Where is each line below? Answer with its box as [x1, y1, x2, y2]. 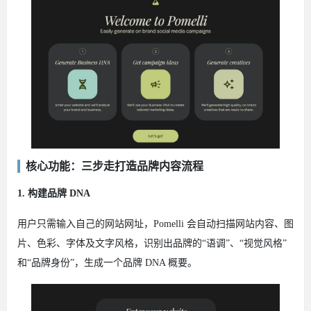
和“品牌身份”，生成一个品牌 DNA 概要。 [17, 257, 197, 268]
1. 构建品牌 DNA [17, 187, 90, 199]
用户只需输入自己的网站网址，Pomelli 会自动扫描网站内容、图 [17, 218, 294, 229]
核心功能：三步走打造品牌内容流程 [26, 160, 203, 172]
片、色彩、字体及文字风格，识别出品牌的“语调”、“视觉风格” [17, 237, 287, 249]
